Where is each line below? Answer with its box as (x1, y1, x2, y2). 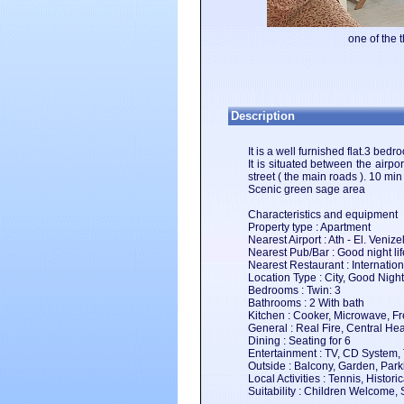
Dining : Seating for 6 (248, 335, 351, 347)
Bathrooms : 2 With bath (248, 297, 364, 309)
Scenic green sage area (248, 183, 365, 196)
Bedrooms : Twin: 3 (248, 284, 341, 297)
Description (231, 109, 295, 123)
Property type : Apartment (248, 221, 371, 234)
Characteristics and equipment (248, 208, 398, 221)
